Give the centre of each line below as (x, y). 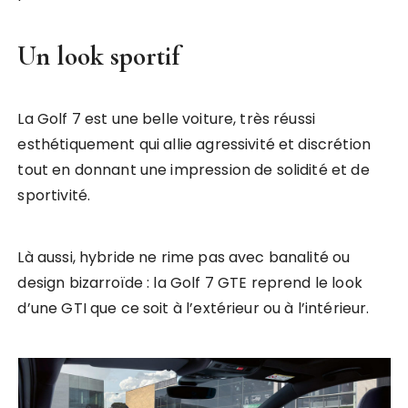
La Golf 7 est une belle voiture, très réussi (167, 119)
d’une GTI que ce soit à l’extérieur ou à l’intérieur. (194, 309)
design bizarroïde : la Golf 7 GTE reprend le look (190, 283)
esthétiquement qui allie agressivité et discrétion (194, 145)
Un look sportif (99, 56)
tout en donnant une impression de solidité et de (194, 170)
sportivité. (54, 196)
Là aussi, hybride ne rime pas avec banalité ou (184, 258)
